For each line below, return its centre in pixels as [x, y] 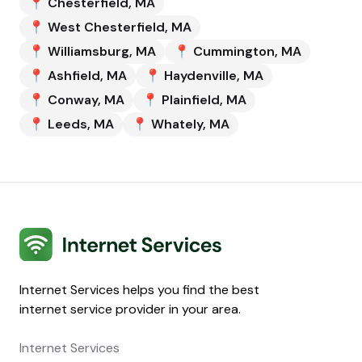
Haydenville [200, 76]
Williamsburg [88, 51]
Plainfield [191, 100]
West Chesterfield [106, 27]
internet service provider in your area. [130, 309]
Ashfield [74, 76]
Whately [177, 124]
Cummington [234, 51]
